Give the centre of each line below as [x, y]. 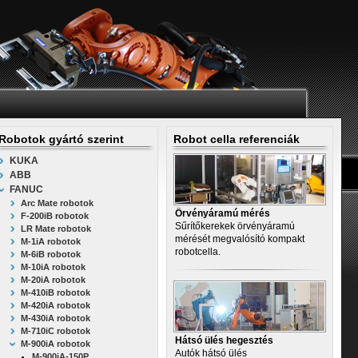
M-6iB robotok [51, 254]
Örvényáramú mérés [223, 213]
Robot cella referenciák [237, 139]
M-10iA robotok [53, 267]
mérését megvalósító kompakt [240, 239]
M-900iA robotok [56, 344]
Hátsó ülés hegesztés [224, 340]
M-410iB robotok [56, 292]
